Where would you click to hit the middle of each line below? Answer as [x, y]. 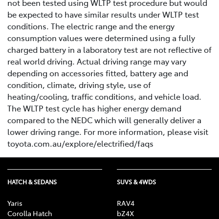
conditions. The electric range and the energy [91, 26]
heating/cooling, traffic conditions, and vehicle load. [104, 97]
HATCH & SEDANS [32, 182]
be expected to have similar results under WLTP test [103, 14]
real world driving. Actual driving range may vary [97, 61]
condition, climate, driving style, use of [79, 85]
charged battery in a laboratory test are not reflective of [109, 50]
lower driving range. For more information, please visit [108, 132]
